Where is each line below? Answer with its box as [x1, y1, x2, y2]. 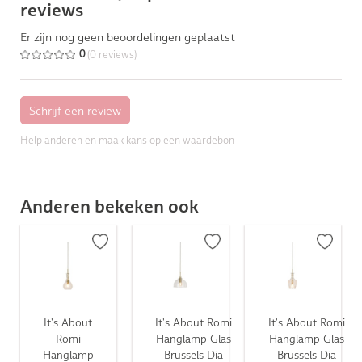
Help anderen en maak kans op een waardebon [19, 134, 234, 147]
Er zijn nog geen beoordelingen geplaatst [19, 30, 235, 45]
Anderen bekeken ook [19, 198, 199, 217]
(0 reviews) [86, 48, 137, 61]
